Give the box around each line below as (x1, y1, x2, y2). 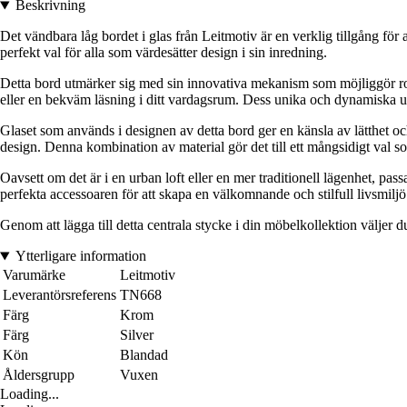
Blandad (120, 347, 168, 363)
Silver (120, 327, 154, 343)
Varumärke (3, 267, 65, 283)
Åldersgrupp (3, 367, 74, 383)
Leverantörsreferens (3, 287, 116, 303)
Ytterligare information (15, 248, 146, 264)
